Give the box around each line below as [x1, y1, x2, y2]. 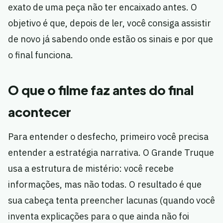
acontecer [8, 104, 71, 120]
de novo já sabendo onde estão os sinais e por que [8, 33, 213, 45]
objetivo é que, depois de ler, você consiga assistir [8, 17, 211, 29]
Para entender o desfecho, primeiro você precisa [8, 131, 209, 143]
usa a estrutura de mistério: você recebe [8, 163, 174, 175]
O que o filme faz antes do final [8, 82, 194, 99]
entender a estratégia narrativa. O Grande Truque [8, 147, 214, 159]
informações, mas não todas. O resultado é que [8, 179, 202, 191]
